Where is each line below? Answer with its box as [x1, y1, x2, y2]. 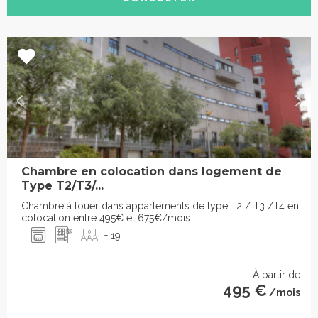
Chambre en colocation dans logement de [21, 165, 282, 179]
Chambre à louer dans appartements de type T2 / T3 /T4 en [21, 200, 299, 212]
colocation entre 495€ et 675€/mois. [21, 212, 192, 224]
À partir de [253, 269, 300, 281]
